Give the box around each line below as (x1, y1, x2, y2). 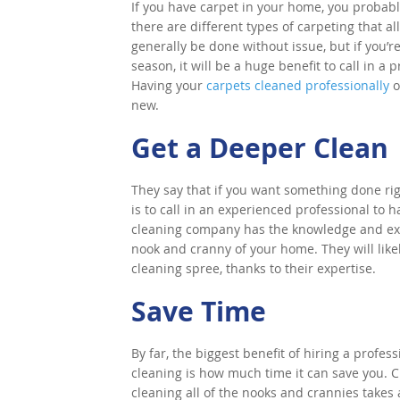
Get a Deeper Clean (131, 129, 388, 166)
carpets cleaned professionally (206, 77, 389, 94)
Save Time (131, 293, 266, 329)
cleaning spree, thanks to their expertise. (131, 260, 376, 277)
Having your (131, 77, 206, 94)
